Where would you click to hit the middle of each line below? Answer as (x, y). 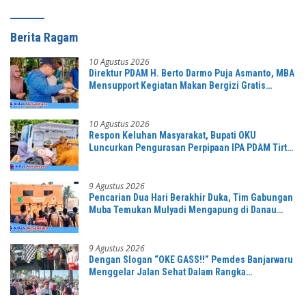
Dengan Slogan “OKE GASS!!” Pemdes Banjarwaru (191, 259)
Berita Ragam (44, 37)
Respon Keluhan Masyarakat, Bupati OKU (172, 135)
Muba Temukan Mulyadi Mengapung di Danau (183, 209)
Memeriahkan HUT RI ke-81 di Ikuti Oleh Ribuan (187, 284)
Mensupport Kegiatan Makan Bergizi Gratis (177, 85)
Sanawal (106, 222)
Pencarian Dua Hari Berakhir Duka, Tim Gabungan (191, 197)
